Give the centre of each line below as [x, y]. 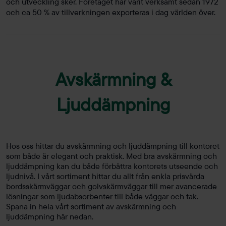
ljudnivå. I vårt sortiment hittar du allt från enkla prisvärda [105, 176]
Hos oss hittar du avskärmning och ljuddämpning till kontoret [113, 146]
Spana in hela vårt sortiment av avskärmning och [91, 206]
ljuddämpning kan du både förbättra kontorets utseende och [112, 166]
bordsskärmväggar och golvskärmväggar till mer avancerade [111, 186]
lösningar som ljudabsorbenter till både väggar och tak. [102, 196]
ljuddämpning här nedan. [50, 216]
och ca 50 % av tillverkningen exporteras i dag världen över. [111, 12]
